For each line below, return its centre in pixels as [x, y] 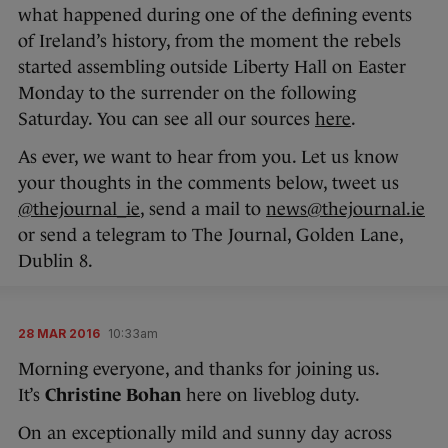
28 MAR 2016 [59, 334]
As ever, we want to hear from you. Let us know [208, 157]
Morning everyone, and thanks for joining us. [198, 369]
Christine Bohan [115, 395]
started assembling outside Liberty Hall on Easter [212, 67]
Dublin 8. [55, 261]
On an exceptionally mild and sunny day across [205, 433]
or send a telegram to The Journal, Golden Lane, [210, 235]
